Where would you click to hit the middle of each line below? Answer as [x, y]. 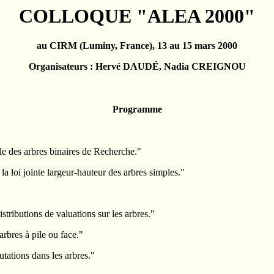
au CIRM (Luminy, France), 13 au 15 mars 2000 [137, 46]
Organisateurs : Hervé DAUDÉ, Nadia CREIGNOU [137, 67]
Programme [137, 109]
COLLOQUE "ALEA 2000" [137, 16]
